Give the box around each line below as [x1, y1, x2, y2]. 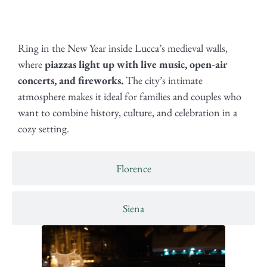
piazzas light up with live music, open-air [45, 57, 227, 72]
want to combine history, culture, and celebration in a [18, 105, 237, 120]
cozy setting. [18, 122, 69, 136]
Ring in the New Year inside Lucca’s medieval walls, [18, 41, 228, 55]
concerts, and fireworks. [18, 73, 123, 88]
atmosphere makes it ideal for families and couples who [18, 89, 241, 104]
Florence [116, 161, 151, 175]
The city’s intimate [123, 73, 203, 88]
